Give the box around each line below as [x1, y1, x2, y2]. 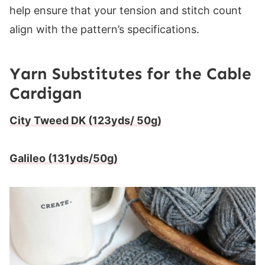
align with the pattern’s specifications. [9, 23, 199, 36]
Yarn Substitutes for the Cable [9, 64, 251, 84]
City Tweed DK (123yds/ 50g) [9, 114, 161, 127]
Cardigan [9, 83, 82, 104]
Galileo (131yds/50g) [9, 152, 118, 165]
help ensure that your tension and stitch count [9, 4, 242, 17]
